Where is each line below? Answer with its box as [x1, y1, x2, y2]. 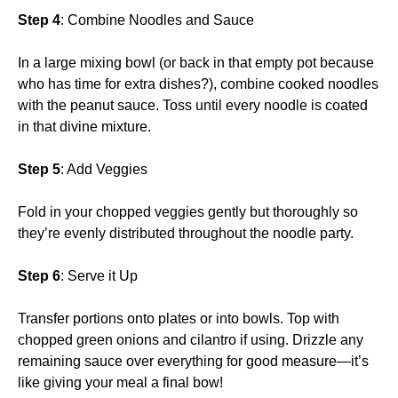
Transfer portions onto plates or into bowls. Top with [18, 310, 339, 326]
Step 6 [18, 267, 60, 283]
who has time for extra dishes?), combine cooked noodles [18, 76, 378, 92]
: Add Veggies [60, 161, 147, 177]
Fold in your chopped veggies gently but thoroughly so [18, 203, 358, 219]
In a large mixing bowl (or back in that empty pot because [18, 54, 374, 70]
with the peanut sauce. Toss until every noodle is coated [18, 97, 368, 113]
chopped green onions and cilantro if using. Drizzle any [18, 331, 363, 347]
